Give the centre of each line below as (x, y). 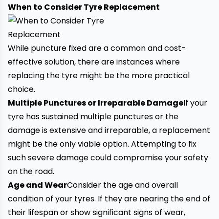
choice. (22, 89)
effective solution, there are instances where (94, 62)
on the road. (31, 171)
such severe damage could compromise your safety (108, 158)
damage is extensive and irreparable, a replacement (109, 130)
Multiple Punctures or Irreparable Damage (96, 103)
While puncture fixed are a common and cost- (97, 48)
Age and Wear (37, 185)
